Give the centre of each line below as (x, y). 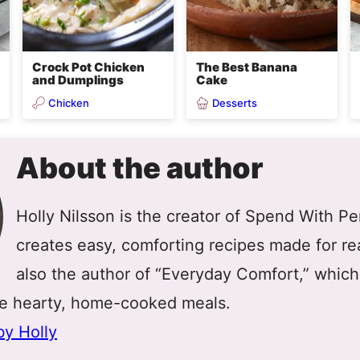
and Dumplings (78, 80)
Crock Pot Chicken (88, 67)
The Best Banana (247, 67)
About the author (140, 168)
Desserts (235, 102)
